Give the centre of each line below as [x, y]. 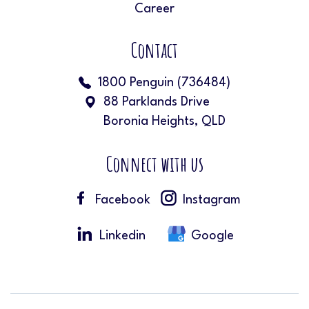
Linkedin [122, 236]
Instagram [212, 200]
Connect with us [154, 164]
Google [212, 236]
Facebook [122, 200]
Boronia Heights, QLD [164, 121]
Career [154, 9]
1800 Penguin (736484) [164, 83]
